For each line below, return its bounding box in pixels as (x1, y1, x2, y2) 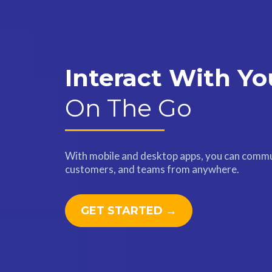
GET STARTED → (81, 203, 177, 217)
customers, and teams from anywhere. (65, 162, 239, 175)
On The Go (65, 93, 192, 123)
